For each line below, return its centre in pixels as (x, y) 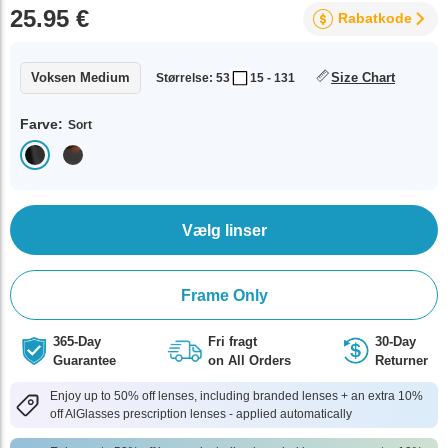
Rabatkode (375, 18)
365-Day (77, 341)
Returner (401, 360)
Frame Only (224, 295)
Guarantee (84, 360)
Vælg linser (224, 230)
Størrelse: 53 (193, 78)
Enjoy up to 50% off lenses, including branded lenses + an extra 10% (236, 396)
